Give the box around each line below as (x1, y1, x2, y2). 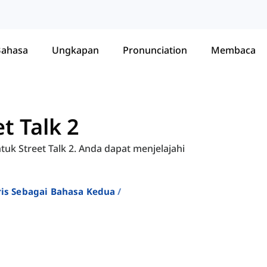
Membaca (211, 43, 256, 57)
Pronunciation (123, 43, 187, 57)
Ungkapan (52, 43, 99, 57)
